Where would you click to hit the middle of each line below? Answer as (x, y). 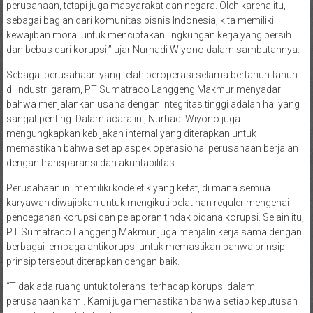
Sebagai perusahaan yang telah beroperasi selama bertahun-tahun (152, 74)
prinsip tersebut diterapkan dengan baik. (93, 261)
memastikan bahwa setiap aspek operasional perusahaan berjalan (152, 148)
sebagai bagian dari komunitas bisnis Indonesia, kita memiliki (140, 20)
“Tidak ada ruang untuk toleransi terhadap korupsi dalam (130, 286)
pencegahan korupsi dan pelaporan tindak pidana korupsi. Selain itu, (155, 217)
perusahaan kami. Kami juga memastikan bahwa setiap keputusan (152, 301)
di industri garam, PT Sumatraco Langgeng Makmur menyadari (144, 89)
